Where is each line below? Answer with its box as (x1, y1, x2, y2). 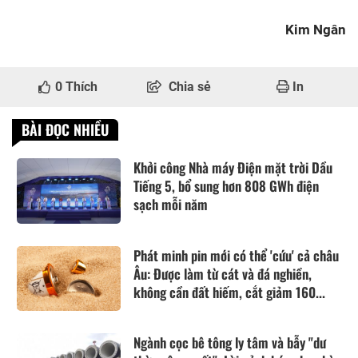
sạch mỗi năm (133, 194, 208, 215)
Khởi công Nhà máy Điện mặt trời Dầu (133, 157, 332, 178)
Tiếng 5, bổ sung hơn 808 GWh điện (133, 176, 319, 197)
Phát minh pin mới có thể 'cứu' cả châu (133, 245, 339, 265)
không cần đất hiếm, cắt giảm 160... (133, 281, 325, 302)
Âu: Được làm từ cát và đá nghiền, (133, 263, 312, 284)
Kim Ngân (285, 22, 346, 38)
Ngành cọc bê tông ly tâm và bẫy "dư (133, 332, 326, 352)
